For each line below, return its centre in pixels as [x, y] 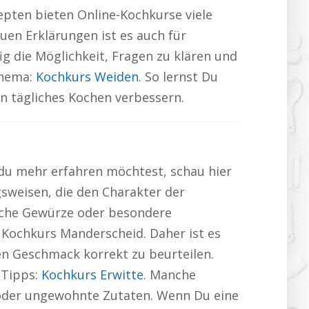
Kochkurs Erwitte [92, 275]
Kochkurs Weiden [87, 77]
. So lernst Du [178, 77]
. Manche [170, 275]
